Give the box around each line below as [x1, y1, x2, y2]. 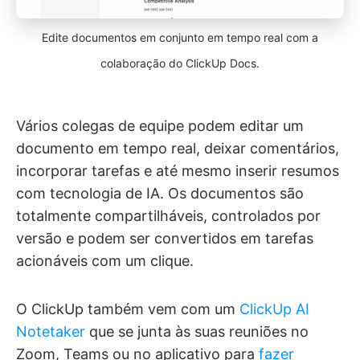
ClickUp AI [239, 301, 309, 318]
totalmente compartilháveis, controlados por [16, 207, 321, 225]
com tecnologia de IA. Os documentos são [16, 185, 304, 202]
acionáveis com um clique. [16, 252, 194, 270]
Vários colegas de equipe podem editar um [16, 117, 304, 135]
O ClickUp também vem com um [16, 301, 239, 318]
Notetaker [16, 323, 85, 341]
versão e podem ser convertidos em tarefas [16, 230, 313, 247]
